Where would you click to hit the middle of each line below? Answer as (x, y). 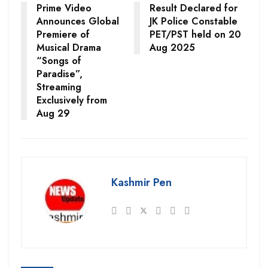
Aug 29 (53, 113)
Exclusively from (72, 100)
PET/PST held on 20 (195, 34)
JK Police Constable (194, 21)
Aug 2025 (172, 47)
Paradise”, (60, 74)
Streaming (59, 87)
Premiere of (63, 34)
